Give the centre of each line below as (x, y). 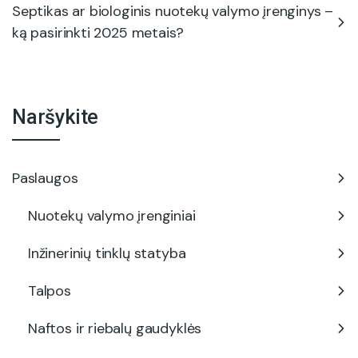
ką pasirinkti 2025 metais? (98, 32)
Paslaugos (45, 178)
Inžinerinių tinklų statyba (107, 253)
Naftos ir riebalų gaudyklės (115, 328)
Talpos (50, 290)
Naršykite (56, 117)
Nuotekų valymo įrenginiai (112, 215)
